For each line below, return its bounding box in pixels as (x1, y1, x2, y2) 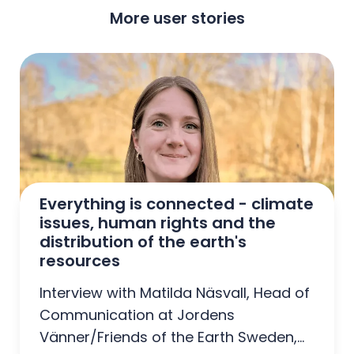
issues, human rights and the (40, 211, 276, 234)
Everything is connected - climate (40, 192, 314, 215)
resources (40, 249, 120, 272)
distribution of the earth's (40, 230, 247, 253)
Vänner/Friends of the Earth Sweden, (40, 326, 297, 347)
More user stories (109, 8, 245, 30)
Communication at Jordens (40, 304, 235, 325)
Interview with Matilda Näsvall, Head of (40, 282, 310, 303)
